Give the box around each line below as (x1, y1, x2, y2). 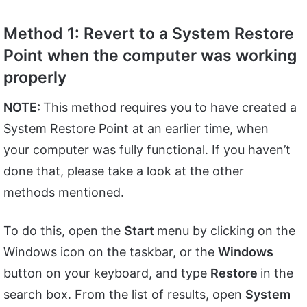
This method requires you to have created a (43, 99, 297, 114)
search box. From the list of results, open (3, 286, 245, 302)
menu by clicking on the (157, 223, 295, 238)
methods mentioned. (3, 184, 124, 199)
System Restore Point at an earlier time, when (3, 121, 269, 136)
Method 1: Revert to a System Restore (3, 24, 294, 44)
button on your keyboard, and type (3, 265, 210, 280)
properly (3, 68, 66, 88)
